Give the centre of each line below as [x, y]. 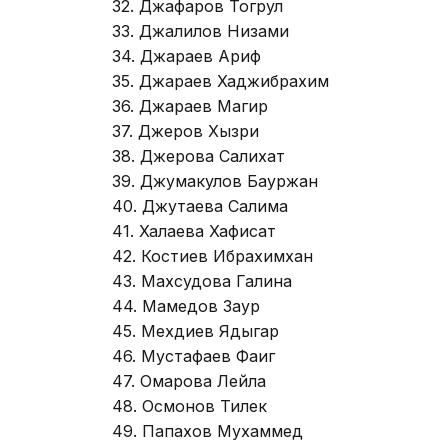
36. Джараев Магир [190, 105]
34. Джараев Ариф [186, 55]
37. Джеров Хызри [185, 130]
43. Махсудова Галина [202, 280]
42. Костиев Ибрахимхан [212, 255]
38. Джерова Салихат [198, 155]
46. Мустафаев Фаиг [193, 355]
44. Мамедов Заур [186, 305]
